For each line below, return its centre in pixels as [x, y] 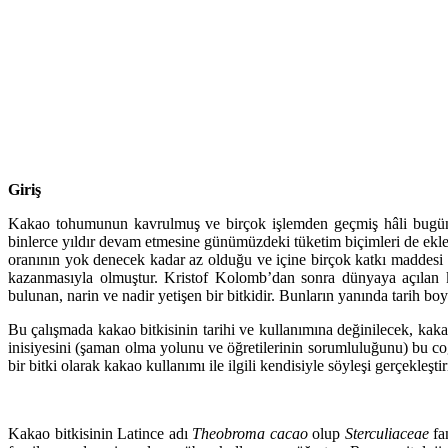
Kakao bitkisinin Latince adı [100, 433]
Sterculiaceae [386, 433]
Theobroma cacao [250, 433]
